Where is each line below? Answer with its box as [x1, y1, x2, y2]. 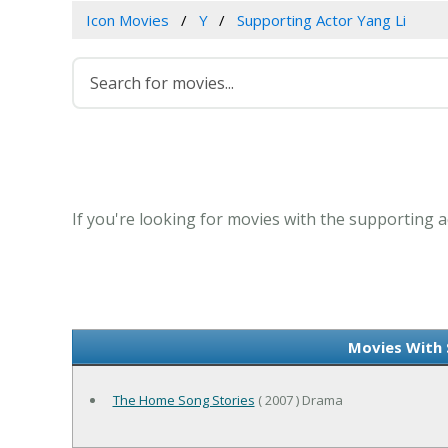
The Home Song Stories [112, 391, 255, 410]
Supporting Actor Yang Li [237, 10, 407, 31]
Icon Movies [85, 10, 169, 31]
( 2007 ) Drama [254, 391, 343, 410]
